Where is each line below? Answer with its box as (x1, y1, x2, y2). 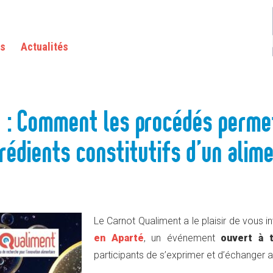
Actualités (21, 40, 68, 53)
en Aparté (94, 232, 144, 244)
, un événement (143, 232, 221, 244)
